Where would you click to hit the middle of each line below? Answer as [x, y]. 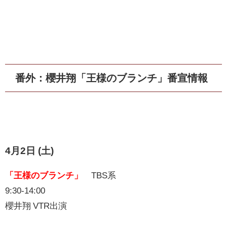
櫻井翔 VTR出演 [36, 205]
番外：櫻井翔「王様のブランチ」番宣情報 [112, 78]
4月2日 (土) [29, 150]
